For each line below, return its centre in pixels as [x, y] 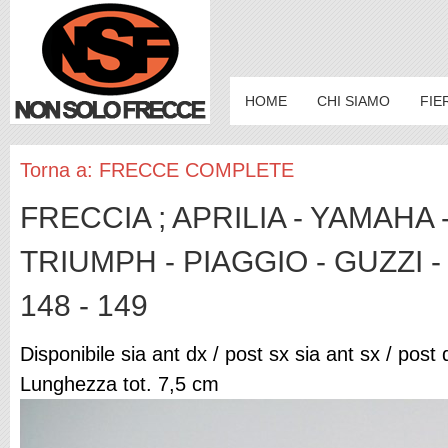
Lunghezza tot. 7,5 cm [119, 383]
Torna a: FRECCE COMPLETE [157, 170]
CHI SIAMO [353, 101]
